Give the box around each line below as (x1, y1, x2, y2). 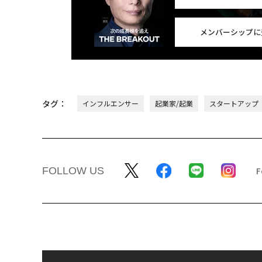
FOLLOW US (42, 164, 104, 177)
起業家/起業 (155, 98, 193, 108)
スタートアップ (209, 98, 258, 108)
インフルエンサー (82, 98, 139, 108)
